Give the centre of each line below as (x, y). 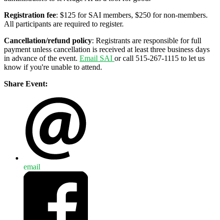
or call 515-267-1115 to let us (160, 58)
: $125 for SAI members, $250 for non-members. (132, 15)
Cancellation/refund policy (48, 41)
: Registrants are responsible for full (147, 41)
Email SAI (97, 58)
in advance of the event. (42, 58)
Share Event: (26, 84)
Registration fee (30, 15)
